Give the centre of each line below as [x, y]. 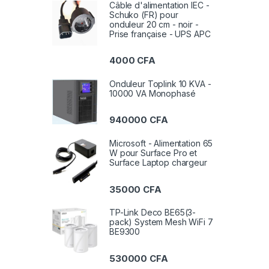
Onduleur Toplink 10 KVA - [160, 83]
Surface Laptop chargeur [158, 163]
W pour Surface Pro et [153, 153]
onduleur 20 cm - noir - [154, 24]
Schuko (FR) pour [144, 14]
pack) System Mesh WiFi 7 [161, 222]
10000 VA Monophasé [153, 93]
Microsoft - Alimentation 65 [161, 144]
